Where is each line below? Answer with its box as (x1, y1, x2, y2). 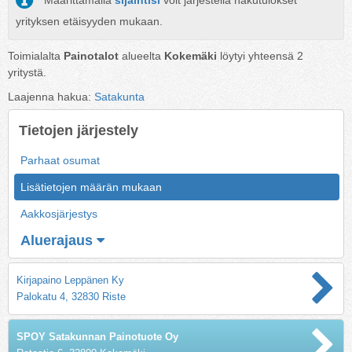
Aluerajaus (20, 232, 93, 248)
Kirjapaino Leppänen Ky (16, 273, 124, 286)
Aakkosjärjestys (20, 207, 97, 220)
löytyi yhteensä (217, 49, 297, 62)
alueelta (119, 49, 164, 62)
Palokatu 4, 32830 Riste (16, 290, 126, 302)
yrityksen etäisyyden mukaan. (16, 15, 163, 28)
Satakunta (94, 90, 145, 103)
